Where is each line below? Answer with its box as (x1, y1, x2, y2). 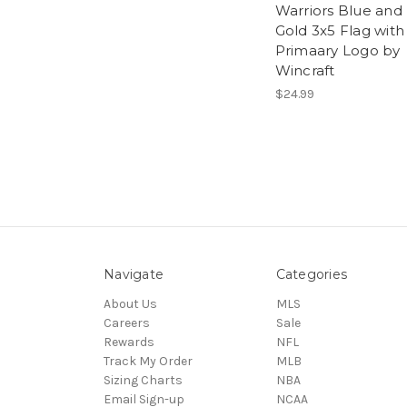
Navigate (104, 265, 164, 283)
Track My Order (104, 352, 193, 369)
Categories (275, 265, 347, 283)
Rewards (104, 333, 154, 350)
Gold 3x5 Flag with (274, 21, 404, 39)
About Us (104, 295, 157, 312)
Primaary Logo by (274, 41, 401, 59)
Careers (104, 314, 150, 331)
